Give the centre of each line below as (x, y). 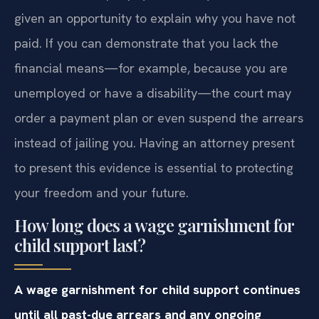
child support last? (80, 245)
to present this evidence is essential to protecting (154, 168)
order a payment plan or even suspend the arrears (159, 118)
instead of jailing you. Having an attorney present (155, 143)
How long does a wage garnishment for (154, 225)
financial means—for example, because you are (151, 68)
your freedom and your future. (101, 193)
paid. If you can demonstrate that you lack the (146, 43)
